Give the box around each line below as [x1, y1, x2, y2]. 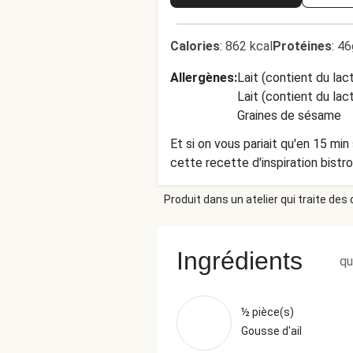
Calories [170, 39, 220, 54]
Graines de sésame [237, 108, 341, 123]
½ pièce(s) [241, 306, 294, 318]
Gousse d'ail [241, 325, 302, 337]
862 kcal [225, 39, 273, 54]
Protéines [273, 39, 332, 54]
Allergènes [170, 70, 234, 85]
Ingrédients [176, 247, 303, 275]
